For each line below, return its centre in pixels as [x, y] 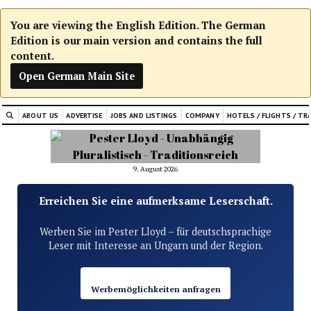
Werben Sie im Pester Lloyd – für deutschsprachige [155, 231]
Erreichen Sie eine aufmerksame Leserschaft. [155, 200]
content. [32, 56]
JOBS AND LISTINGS [144, 115]
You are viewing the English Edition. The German [138, 25]
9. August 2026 [155, 169]
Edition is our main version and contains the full [136, 40]
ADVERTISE [84, 115]
